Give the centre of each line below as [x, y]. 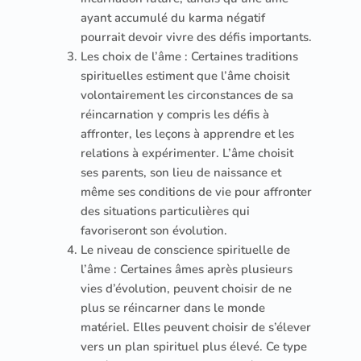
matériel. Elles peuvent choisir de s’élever [196, 327]
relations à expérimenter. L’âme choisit [187, 153]
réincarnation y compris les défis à [175, 114]
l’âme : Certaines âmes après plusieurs [187, 269]
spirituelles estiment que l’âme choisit [185, 75]
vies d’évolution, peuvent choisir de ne [186, 288]
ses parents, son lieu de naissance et [181, 172]
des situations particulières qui [165, 211]
